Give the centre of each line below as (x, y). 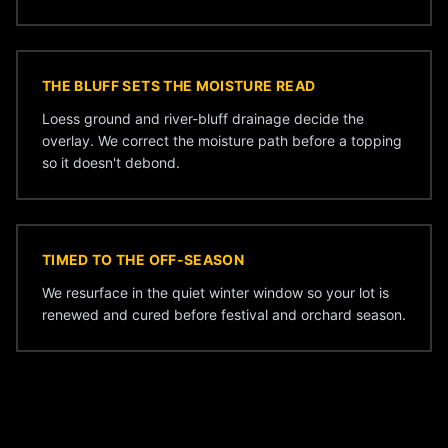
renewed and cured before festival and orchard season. (224, 314)
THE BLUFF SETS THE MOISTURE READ (179, 85)
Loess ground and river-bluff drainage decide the (203, 118)
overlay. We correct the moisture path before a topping (222, 140)
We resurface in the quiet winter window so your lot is (215, 292)
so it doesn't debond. (111, 162)
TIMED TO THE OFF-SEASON (143, 259)
